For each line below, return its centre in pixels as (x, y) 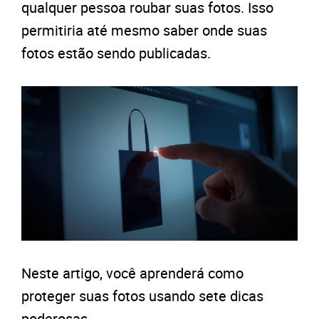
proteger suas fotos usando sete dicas (142, 296)
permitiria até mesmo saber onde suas (144, 30)
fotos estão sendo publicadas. (116, 53)
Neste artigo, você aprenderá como (132, 273)
